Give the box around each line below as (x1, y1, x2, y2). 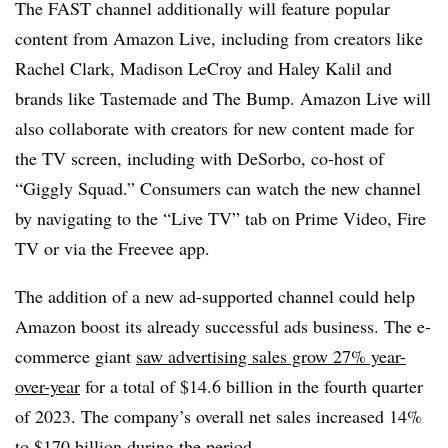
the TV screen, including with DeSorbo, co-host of (15, 145, 384, 170)
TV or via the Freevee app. (15, 235, 216, 260)
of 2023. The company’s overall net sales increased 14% (15, 403, 422, 428)
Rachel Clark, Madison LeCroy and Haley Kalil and (15, 55, 392, 80)
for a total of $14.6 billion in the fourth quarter (80, 373, 423, 398)
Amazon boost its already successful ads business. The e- (15, 313, 431, 338)
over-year (15, 373, 80, 398)
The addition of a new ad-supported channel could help (15, 283, 415, 308)
